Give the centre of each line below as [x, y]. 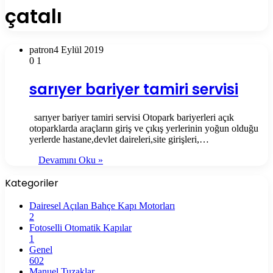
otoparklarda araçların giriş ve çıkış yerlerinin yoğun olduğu [144, 128]
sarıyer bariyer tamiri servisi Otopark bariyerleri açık [132, 117]
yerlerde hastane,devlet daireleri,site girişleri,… [119, 139]
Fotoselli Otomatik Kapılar [80, 227]
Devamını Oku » [71, 160]
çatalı [34, 16]
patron [41, 49]
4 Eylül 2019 [79, 49]
